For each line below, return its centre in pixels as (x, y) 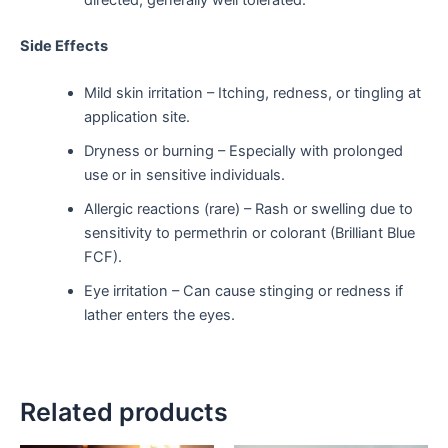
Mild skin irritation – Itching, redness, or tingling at (252, 93)
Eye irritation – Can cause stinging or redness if (243, 291)
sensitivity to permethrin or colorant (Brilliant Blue (249, 233)
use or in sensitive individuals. (184, 175)
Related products (124, 411)
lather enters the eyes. (159, 315)
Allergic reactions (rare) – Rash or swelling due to (248, 209)
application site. (136, 117)
